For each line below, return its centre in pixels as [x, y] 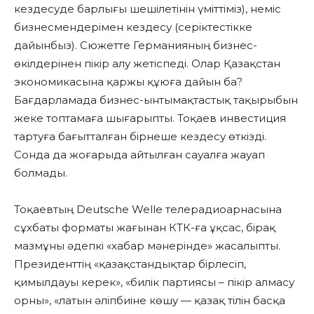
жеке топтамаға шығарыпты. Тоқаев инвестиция [150, 118]
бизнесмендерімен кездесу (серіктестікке [133, 27]
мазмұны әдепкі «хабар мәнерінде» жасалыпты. [147, 246]
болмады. [41, 173]
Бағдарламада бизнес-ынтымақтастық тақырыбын [156, 100]
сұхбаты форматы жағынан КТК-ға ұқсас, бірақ [145, 228]
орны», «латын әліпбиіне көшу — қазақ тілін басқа [150, 301]
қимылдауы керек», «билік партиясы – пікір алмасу [154, 282]
